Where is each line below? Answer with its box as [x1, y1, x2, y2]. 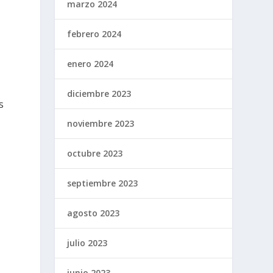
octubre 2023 [67, 147, 123, 159]
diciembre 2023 [67, 87, 132, 99]
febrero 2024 [67, 27, 122, 40]
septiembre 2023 [67, 177, 138, 189]
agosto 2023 [67, 207, 120, 219]
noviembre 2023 [67, 117, 135, 129]
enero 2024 [67, 57, 114, 69]
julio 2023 [67, 236, 108, 249]
